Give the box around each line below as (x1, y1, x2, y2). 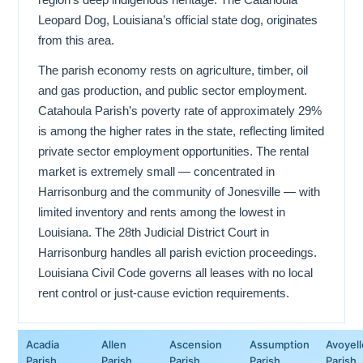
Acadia (26, 337, 59, 351)
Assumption (250, 337, 310, 351)
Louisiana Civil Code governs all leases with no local (38, 265, 313, 280)
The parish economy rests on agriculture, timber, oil (38, 62, 308, 77)
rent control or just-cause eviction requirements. (38, 285, 289, 300)
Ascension (169, 337, 222, 351)
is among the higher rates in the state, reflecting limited (38, 123, 324, 138)
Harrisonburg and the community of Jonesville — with (38, 184, 320, 199)
